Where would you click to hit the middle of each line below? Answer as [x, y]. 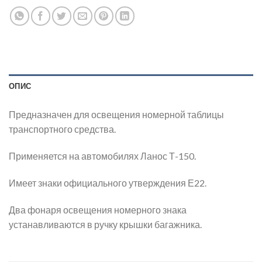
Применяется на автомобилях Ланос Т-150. [102, 156]
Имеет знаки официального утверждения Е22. [108, 183]
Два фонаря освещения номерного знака [98, 209]
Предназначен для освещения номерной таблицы [116, 115]
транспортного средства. [62, 129]
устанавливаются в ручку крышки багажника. [105, 224]
